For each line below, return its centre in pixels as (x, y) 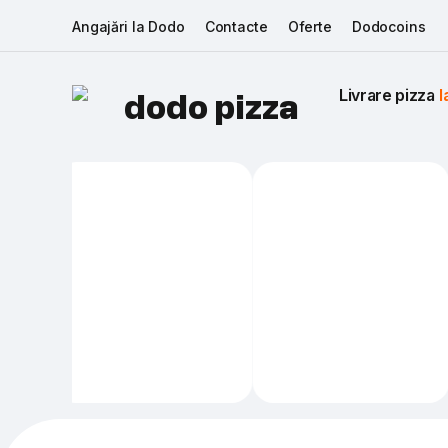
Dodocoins (388, 26)
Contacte (236, 26)
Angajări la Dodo (128, 26)
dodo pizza (211, 111)
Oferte (309, 26)
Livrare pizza (389, 95)
